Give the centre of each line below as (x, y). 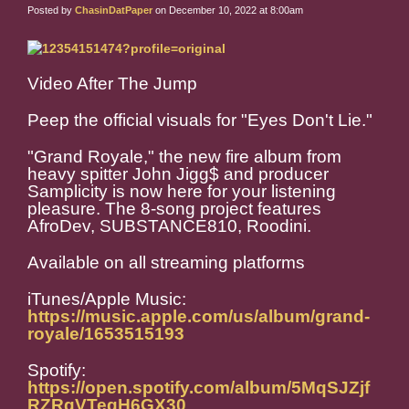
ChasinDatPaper (114, 10)
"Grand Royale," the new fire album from (184, 157)
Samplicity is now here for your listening (182, 192)
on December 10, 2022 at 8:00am (228, 10)
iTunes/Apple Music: (107, 299)
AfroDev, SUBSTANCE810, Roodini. (169, 226)
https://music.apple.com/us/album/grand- (199, 317)
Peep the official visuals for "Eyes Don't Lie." (200, 121)
